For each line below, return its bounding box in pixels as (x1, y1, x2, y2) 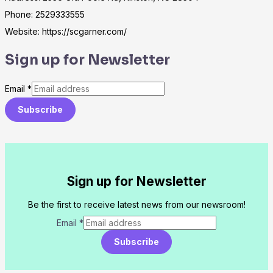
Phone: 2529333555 (5, 9, 85, 20)
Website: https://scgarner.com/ (5, 26, 127, 37)
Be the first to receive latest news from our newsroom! (27, 199, 246, 210)
